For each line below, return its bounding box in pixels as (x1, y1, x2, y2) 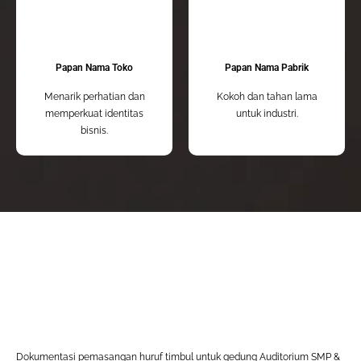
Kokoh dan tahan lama (216, 91, 317, 103)
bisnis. (81, 125, 108, 137)
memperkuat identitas (45, 108, 143, 120)
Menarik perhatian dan (44, 91, 145, 103)
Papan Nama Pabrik (225, 62, 309, 74)
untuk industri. (235, 108, 298, 120)
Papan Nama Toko (56, 62, 133, 74)
